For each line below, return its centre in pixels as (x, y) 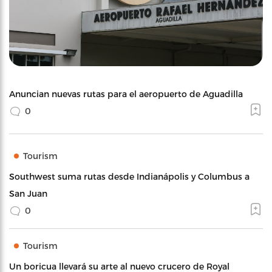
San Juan (28, 194)
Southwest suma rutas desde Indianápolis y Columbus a (129, 177)
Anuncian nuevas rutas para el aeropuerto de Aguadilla (126, 94)
